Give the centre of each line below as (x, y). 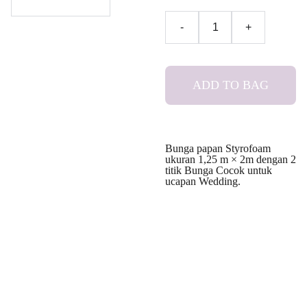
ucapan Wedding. (203, 181)
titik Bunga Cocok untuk (219, 170)
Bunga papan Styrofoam (218, 148)
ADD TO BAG (231, 85)
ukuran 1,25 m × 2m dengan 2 (231, 159)
